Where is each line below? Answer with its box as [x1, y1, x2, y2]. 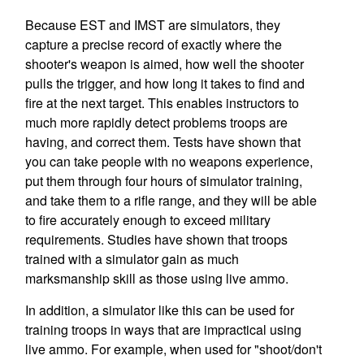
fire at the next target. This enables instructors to [24, 93, 299, 112]
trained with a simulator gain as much [24, 249, 239, 268]
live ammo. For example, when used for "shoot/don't [24, 340, 322, 358]
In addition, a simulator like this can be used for [24, 301, 294, 319]
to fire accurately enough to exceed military [24, 210, 271, 229]
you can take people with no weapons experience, [24, 152, 313, 171]
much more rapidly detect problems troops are [24, 113, 288, 132]
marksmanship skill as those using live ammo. [24, 269, 288, 288]
